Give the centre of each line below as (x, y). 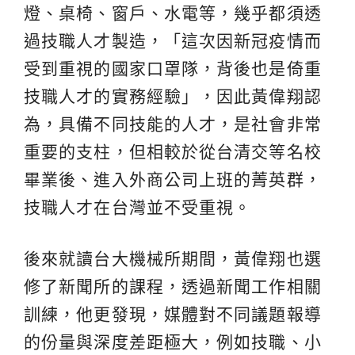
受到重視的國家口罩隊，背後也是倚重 (173, 69)
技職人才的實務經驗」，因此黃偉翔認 (173, 97)
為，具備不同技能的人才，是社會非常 (173, 124)
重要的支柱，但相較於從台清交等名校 (173, 152)
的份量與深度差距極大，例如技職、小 (173, 342)
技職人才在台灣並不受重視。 (138, 208)
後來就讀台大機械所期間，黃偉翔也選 (173, 259)
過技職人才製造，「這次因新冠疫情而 (173, 41)
